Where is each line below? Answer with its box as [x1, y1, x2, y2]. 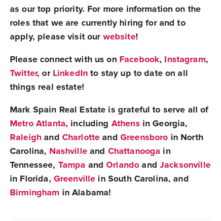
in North [168, 131, 203, 143]
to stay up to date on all [88, 67, 188, 78]
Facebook [119, 53, 160, 65]
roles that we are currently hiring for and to [10, 17, 185, 28]
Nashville [46, 145, 87, 156]
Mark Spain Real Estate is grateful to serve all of [10, 104, 209, 115]
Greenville [53, 173, 96, 184]
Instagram [162, 53, 206, 65]
